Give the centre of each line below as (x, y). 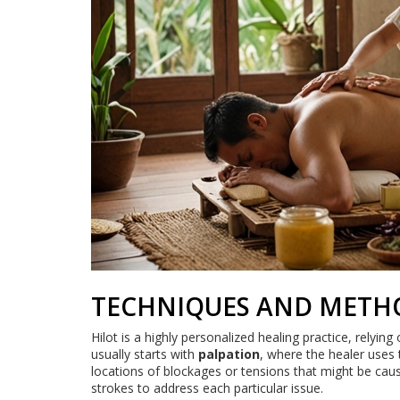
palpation (229, 354)
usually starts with (145, 354)
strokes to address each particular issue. (207, 388)
